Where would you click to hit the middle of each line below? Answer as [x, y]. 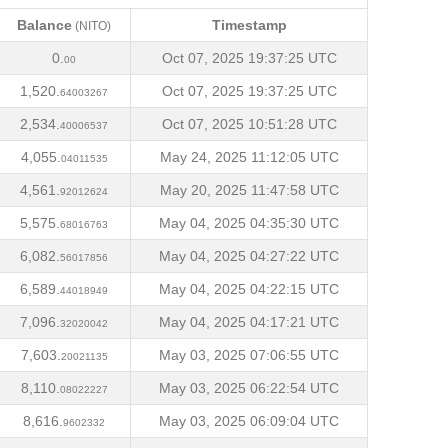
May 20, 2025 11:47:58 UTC [249, 190]
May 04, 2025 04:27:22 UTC [249, 256]
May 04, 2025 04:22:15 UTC [249, 289]
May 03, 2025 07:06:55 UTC [249, 355]
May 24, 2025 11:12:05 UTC [249, 157]
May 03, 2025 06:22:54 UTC [249, 388]
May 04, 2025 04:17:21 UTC [249, 322]
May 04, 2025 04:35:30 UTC [249, 223]
